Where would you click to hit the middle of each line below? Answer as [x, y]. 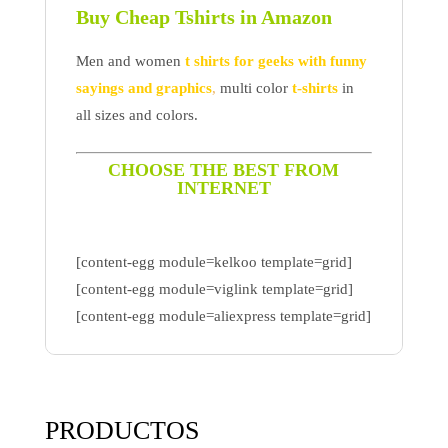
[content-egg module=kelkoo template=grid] [213, 262]
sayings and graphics [143, 88]
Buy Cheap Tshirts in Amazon [203, 17]
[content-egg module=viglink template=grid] [214, 289]
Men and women [130, 61]
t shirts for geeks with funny [275, 61]
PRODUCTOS [121, 431]
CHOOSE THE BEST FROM [224, 170]
